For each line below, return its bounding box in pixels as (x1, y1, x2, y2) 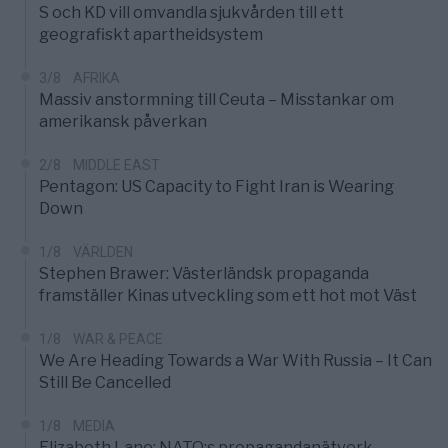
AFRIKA (73, 70, 120, 87)
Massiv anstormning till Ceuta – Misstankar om (39, 90, 394, 110)
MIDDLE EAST (73, 157, 160, 174)
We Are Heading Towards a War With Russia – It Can (39, 351, 432, 371)
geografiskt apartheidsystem (39, 25, 263, 45)
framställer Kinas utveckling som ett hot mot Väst (39, 286, 417, 306)
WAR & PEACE (73, 331, 163, 348)
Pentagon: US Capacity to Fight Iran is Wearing (39, 177, 394, 197)
